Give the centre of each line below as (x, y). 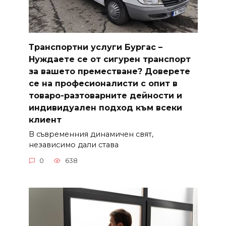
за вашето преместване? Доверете (109, 71)
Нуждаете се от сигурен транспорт (109, 59)
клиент (45, 120)
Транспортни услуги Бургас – (95, 47)
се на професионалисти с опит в (103, 83)
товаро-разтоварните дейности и (105, 95)
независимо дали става (73, 145)
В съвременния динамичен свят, (91, 134)
